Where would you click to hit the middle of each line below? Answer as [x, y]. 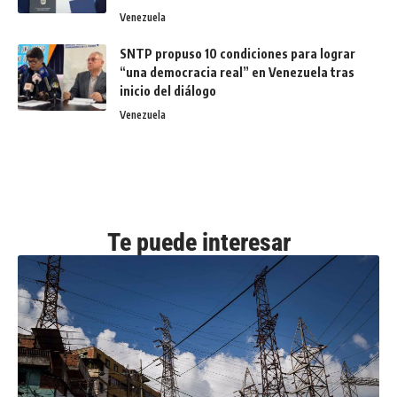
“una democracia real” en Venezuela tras [237, 72]
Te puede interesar [198, 242]
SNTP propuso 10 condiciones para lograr [237, 53]
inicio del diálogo [168, 90]
